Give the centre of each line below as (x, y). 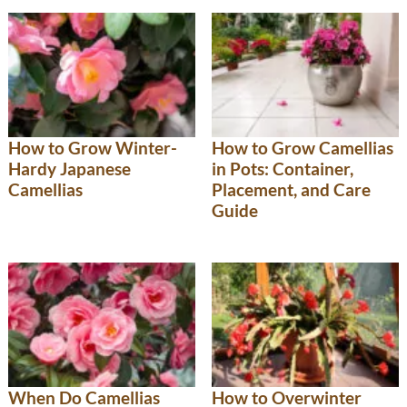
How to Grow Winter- (93, 148)
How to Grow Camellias (303, 148)
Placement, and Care (291, 190)
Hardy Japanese (69, 169)
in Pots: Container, (283, 169)
